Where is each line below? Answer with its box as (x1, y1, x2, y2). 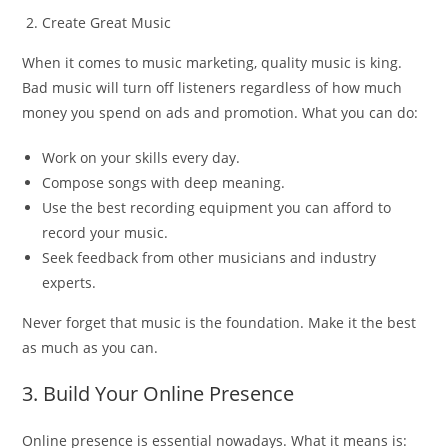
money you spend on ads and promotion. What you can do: (22, 102, 419, 122)
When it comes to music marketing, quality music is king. (22, 52, 403, 72)
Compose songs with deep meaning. (42, 172, 286, 192)
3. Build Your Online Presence (22, 379, 295, 407)
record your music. (42, 222, 169, 242)
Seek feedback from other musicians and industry (42, 247, 377, 267)
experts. (42, 272, 97, 292)
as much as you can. (22, 337, 159, 357)
